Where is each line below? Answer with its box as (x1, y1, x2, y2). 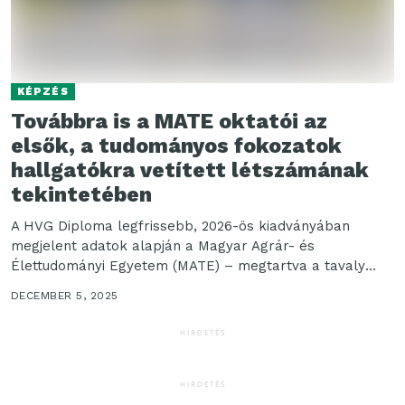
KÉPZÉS (17, 86, 69, 99)
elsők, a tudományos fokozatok (11, 134, 342, 159)
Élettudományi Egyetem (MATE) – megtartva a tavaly (11, 258, 365, 275)
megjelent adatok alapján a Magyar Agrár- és (11, 238, 315, 255)
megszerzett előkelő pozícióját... (11, 278, 226, 295)
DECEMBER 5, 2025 (11, 289, 118, 303)
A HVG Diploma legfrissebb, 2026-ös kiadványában (11, 218, 350, 235)
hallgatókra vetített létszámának (11, 158, 369, 184)
